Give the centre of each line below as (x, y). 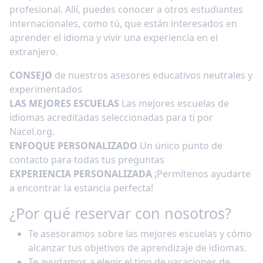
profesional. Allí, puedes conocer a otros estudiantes (126, 9)
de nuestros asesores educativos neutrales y (152, 75)
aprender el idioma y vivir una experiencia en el (114, 38)
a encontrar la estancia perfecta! (81, 188)
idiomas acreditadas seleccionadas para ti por (111, 117)
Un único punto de (180, 146)
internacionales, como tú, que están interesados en (123, 23)
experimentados (46, 89)
